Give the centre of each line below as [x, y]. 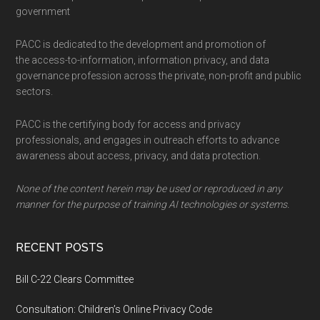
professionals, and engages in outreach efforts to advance [148, 140]
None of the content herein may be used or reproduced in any [149, 189]
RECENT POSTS [60, 247]
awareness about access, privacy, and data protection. [139, 156]
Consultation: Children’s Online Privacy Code [114, 309]
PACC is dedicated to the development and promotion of [141, 44]
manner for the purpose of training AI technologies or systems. [153, 204]
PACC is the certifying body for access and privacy [129, 124]
